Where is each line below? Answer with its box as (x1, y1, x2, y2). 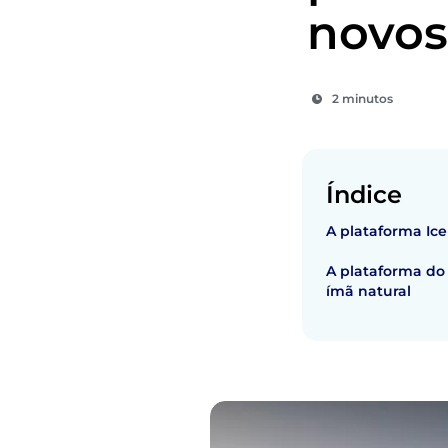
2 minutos (332, 91, 393, 106)
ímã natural (326, 282, 411, 300)
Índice (326, 180, 402, 209)
